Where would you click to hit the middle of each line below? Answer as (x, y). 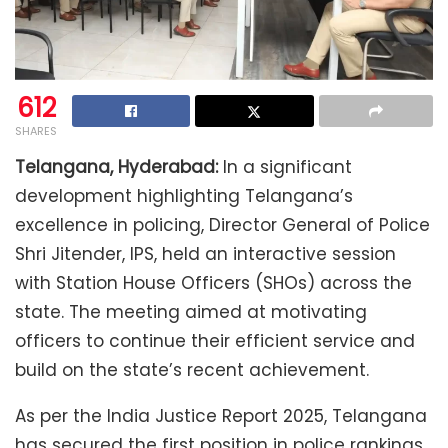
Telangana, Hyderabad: (116, 167)
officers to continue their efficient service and (215, 341)
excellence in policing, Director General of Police (222, 225)
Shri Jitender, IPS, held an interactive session (205, 254)
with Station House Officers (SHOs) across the (213, 283)
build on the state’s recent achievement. (192, 370)
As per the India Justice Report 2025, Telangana (221, 416)
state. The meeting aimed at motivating (191, 312)
